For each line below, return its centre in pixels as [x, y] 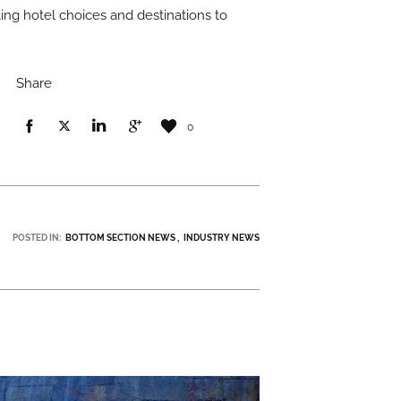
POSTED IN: [36, 237]
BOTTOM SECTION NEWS [120, 237]
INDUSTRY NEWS [221, 237]
